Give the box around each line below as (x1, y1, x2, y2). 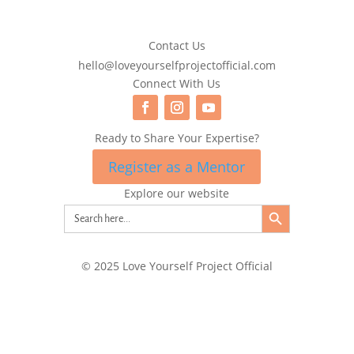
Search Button (261, 197, 295, 212)
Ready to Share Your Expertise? (94, 130, 259, 145)
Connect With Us (133, 76, 221, 92)
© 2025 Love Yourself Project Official (81, 258, 273, 274)
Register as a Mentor (108, 157, 246, 177)
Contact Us (148, 37, 205, 53)
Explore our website (124, 186, 230, 201)
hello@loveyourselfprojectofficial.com (77, 58, 276, 73)
